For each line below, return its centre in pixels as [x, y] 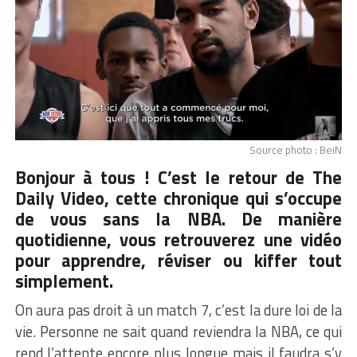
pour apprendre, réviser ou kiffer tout [178, 261]
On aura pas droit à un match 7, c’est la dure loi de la [178, 310]
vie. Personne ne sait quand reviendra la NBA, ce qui [178, 332]
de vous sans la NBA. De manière [178, 220]
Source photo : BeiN [296, 150]
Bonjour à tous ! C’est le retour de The [178, 178]
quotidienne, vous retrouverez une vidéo [178, 240]
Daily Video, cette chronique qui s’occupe [178, 199]
